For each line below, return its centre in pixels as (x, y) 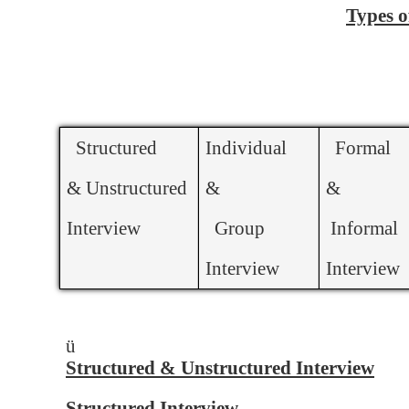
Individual (246, 148)
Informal (362, 228)
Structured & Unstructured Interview (220, 368)
